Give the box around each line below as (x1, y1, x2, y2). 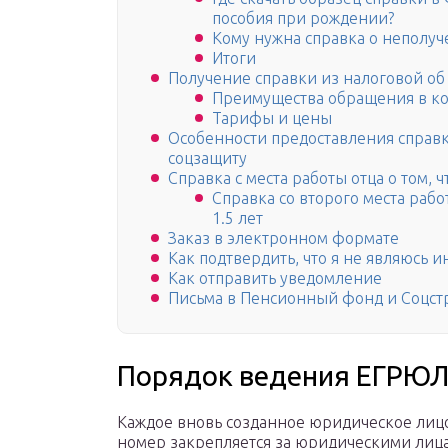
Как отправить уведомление (168, 269, 382, 288)
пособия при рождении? (212, 9, 394, 28)
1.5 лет (212, 209, 263, 228)
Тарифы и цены (212, 109, 332, 128)
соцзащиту (168, 149, 247, 168)
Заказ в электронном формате (168, 229, 399, 248)
